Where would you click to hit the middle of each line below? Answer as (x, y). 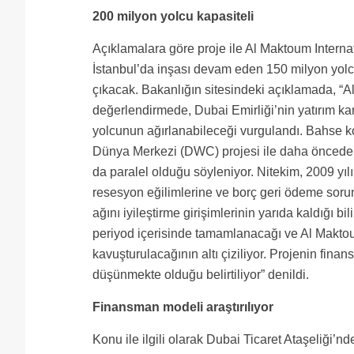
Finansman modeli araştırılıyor (183, 307)
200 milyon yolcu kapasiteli (173, 16)
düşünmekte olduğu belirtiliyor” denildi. (201, 275)
